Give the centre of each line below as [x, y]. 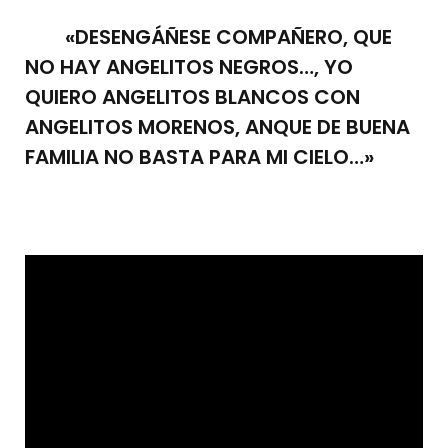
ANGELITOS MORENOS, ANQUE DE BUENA [217, 126]
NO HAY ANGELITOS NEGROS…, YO [189, 66]
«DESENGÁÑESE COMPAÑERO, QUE [208, 36]
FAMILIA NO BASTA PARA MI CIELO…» [199, 156]
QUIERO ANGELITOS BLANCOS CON [192, 96]
